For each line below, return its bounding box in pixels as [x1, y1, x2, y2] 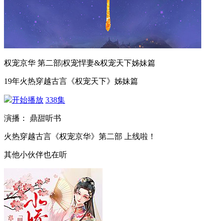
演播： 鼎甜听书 [4, 114, 63, 122]
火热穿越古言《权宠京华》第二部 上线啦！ [4, 132, 156, 141]
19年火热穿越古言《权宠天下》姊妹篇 [4, 77, 138, 85]
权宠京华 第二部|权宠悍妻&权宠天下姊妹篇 [4, 59, 155, 67]
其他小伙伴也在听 [4, 150, 67, 159]
